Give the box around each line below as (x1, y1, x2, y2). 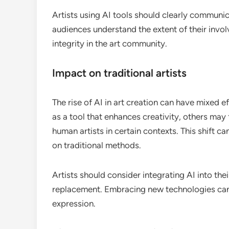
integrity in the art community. (52, 38, 167, 49)
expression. (52, 198, 96, 209)
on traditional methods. (52, 140, 141, 151)
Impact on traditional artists (52, 66, 187, 80)
